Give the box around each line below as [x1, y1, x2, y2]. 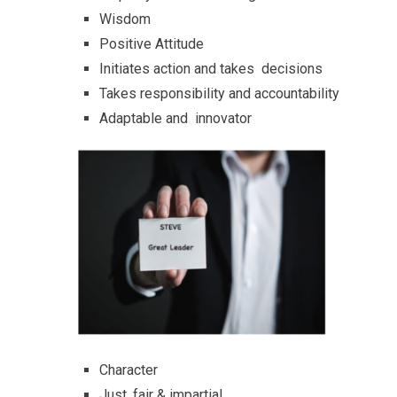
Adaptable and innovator [99, 110, 252, 127]
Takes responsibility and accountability [99, 85, 339, 102]
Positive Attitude [99, 35, 204, 52]
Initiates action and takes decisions [99, 60, 323, 77]
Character [99, 361, 158, 378]
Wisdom [99, 11, 151, 27]
